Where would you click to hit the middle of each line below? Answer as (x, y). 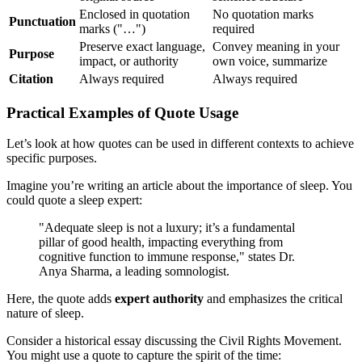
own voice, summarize (270, 61)
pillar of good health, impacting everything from (161, 242)
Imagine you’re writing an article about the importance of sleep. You (179, 186)
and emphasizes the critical (273, 299)
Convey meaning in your (276, 46)
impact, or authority (129, 61)
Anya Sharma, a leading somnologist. (134, 271)
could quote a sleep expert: (74, 200)
